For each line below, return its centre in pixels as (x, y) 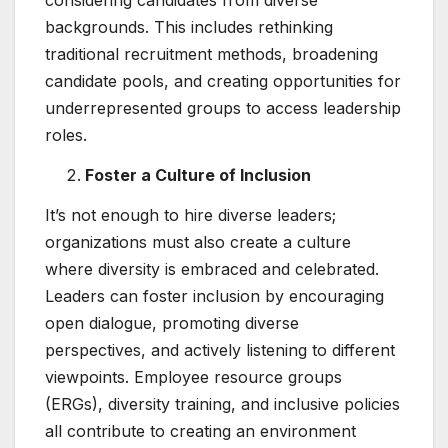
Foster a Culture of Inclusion (198, 175)
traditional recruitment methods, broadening (211, 54)
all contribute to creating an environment (200, 430)
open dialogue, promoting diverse (172, 322)
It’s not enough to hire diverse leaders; (190, 214)
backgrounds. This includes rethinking (189, 27)
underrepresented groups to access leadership (223, 108)
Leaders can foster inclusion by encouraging (214, 295)
